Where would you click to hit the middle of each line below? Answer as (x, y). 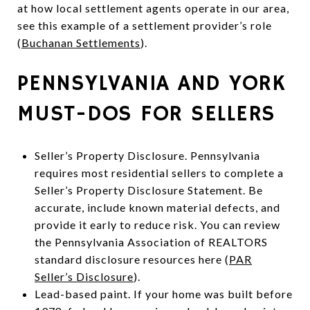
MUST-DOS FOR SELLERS (146, 114)
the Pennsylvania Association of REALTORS (151, 241)
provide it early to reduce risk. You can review (157, 224)
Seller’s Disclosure (84, 276)
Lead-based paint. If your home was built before (163, 293)
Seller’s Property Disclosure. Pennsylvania (147, 155)
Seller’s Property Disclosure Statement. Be (148, 190)
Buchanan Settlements (81, 42)
